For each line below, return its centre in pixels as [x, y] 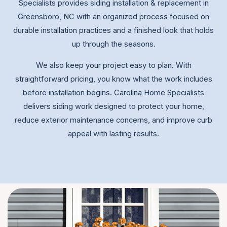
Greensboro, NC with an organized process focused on [113, 17]
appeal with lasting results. [113, 134]
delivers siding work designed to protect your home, [113, 107]
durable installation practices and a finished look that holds [113, 31]
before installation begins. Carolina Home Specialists [113, 93]
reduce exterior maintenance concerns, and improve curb [113, 120]
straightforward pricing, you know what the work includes [113, 79]
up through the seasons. [113, 44]
